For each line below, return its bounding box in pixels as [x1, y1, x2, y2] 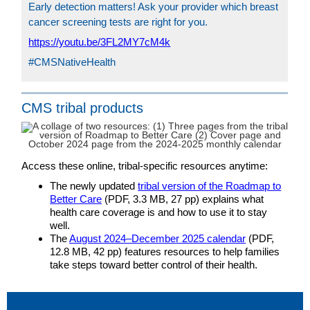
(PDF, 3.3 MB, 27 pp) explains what [102, 193, 264, 205]
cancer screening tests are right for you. [28, 16, 208, 28]
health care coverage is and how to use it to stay [50, 206, 268, 218]
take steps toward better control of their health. [50, 259, 258, 271]
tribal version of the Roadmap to [138, 180, 282, 192]
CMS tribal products [21, 100, 144, 116]
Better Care [50, 193, 102, 205]
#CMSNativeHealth [28, 56, 116, 68]
